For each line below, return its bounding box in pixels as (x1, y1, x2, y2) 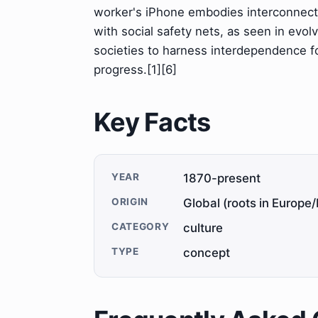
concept (183, 246, 231, 261)
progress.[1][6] (94, 62, 177, 77)
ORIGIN (111, 196, 149, 208)
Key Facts (94, 106, 211, 138)
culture (183, 221, 224, 236)
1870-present (183, 171, 261, 186)
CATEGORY (111, 221, 170, 233)
